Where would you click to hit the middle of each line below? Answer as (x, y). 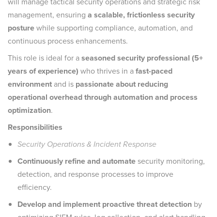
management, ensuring (48, 15)
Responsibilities (35, 127)
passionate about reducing (122, 84)
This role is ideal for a (45, 58)
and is (64, 84)
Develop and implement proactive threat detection (105, 204)
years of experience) (43, 71)
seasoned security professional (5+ (142, 58)
